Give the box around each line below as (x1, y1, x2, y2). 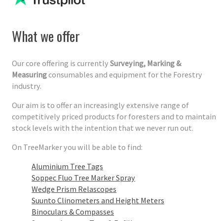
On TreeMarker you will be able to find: (12, 142, 143, 152)
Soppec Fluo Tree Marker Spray (32, 173, 136, 183)
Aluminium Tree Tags (32, 161, 104, 172)
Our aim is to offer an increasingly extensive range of (12, 100, 189, 110)
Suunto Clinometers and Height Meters (32, 195, 165, 206)
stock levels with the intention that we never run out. (12, 123, 194, 133)
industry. (12, 81, 42, 91)
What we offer (12, 25, 80, 46)
